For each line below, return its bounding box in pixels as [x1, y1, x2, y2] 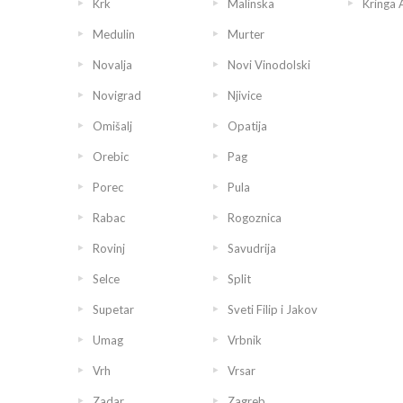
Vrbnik [228, 333, 262, 347]
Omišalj [93, 119, 132, 133]
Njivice [228, 88, 262, 103]
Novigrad [93, 88, 141, 103]
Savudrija [228, 241, 276, 255]
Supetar [93, 302, 134, 317]
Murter [228, 27, 264, 41]
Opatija [228, 119, 267, 133]
